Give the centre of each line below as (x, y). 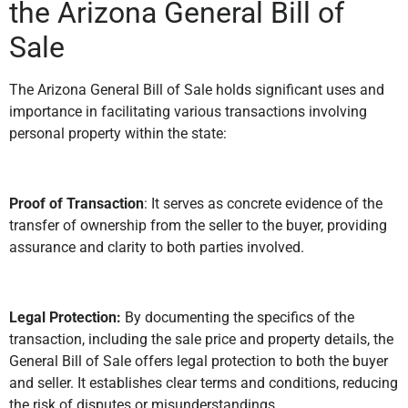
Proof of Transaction (76, 204)
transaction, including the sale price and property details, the (201, 339)
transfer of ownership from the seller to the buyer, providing (198, 226)
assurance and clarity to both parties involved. (157, 248)
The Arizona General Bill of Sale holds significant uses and (197, 90)
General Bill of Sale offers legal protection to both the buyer (199, 361)
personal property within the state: (118, 134)
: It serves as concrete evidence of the (263, 204)
